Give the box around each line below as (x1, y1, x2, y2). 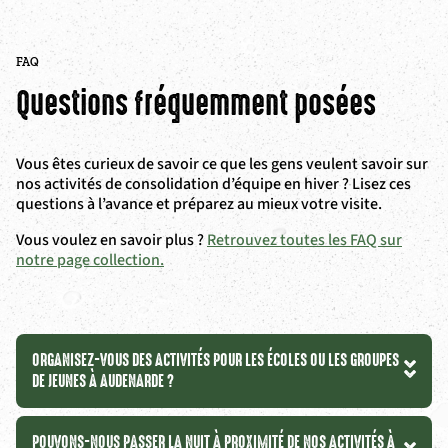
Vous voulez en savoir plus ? (16, 229, 207, 251)
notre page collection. (16, 249, 164, 271)
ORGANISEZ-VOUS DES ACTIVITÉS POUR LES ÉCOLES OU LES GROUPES (32, 348, 399, 372)
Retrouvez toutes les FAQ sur (207, 229, 402, 251)
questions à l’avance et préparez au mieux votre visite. (16, 193, 382, 215)
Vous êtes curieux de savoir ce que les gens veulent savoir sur (16, 153, 428, 175)
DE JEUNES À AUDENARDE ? (32, 369, 174, 393)
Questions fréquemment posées (16, 81, 376, 126)
